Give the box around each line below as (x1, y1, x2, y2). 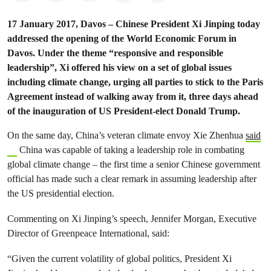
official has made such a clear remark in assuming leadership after (7, 173, 256, 184)
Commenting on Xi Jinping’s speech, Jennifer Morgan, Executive (7, 213, 256, 224)
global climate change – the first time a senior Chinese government (7, 158, 260, 170)
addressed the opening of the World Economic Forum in (7, 33, 237, 44)
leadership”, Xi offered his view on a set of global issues (7, 62, 232, 73)
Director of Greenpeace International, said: (7, 227, 169, 239)
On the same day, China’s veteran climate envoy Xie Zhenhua (7, 129, 246, 141)
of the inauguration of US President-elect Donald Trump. (7, 105, 240, 117)
